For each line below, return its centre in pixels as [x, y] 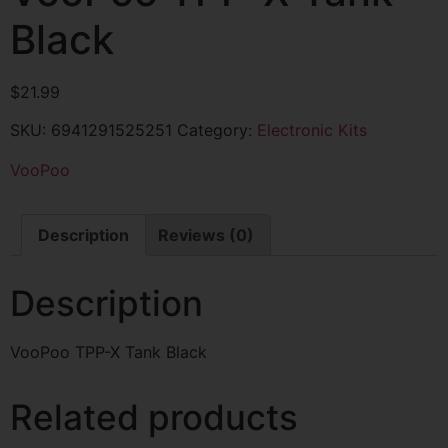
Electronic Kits [312, 130]
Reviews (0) [206, 235]
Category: [217, 130]
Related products [154, 417]
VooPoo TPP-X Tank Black [108, 352]
